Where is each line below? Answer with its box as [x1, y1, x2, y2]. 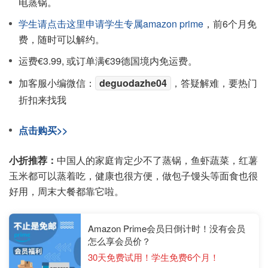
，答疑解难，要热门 [171, 76, 257, 90]
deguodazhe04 [99, 76, 167, 90]
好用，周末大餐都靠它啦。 [9, 184, 126, 198]
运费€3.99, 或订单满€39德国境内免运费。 [19, 54, 197, 68]
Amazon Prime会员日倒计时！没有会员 [88, 222, 245, 234]
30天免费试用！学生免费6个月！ [88, 251, 219, 263]
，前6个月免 [203, 17, 257, 31]
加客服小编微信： [19, 76, 95, 90]
